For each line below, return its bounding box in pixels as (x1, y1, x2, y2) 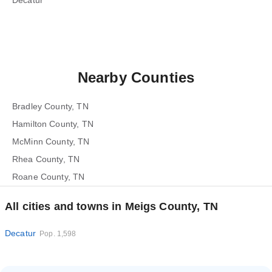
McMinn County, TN (12, 137, 90, 146)
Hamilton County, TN (12, 119, 93, 129)
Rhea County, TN (12, 154, 80, 164)
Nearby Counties (77, 69, 195, 86)
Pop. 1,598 (39, 229, 76, 238)
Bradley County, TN (12, 101, 89, 111)
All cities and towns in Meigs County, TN (5, 200, 218, 212)
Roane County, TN (12, 172, 85, 182)
